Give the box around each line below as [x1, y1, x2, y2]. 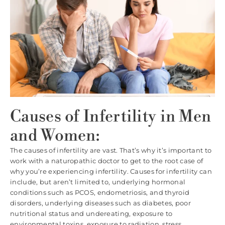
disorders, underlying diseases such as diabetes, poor [10, 199, 191, 207]
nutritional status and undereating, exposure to [10, 209, 173, 218]
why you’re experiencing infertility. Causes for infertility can [10, 167, 212, 176]
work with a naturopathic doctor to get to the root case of [10, 157, 203, 165]
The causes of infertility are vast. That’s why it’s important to [10, 146, 212, 155]
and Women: [10, 126, 100, 146]
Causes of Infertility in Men [10, 106, 211, 127]
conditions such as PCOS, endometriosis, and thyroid [10, 188, 190, 197]
